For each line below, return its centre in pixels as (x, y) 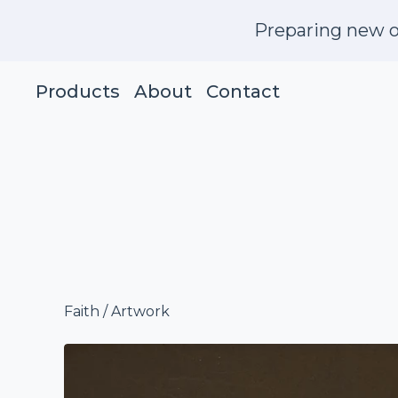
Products (78, 92)
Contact (243, 92)
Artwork (140, 311)
